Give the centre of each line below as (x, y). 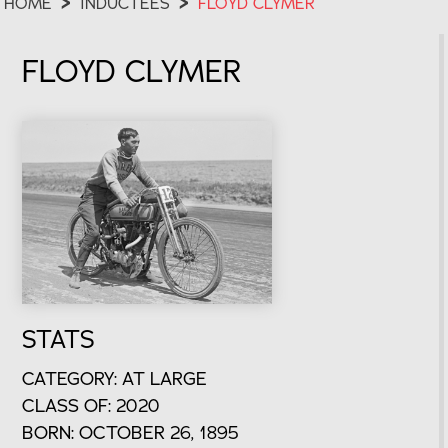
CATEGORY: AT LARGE (115, 378)
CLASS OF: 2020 (91, 405)
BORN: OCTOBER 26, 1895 (131, 432)
